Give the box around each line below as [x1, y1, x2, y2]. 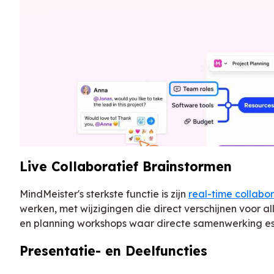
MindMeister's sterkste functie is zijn [20, 188, 188, 201]
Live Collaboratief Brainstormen [20, 158, 232, 175]
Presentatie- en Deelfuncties [20, 243, 207, 259]
